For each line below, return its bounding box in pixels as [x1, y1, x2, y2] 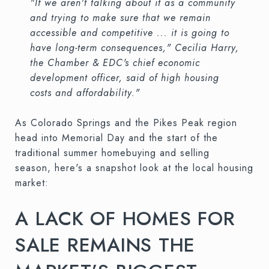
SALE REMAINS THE [15, 231, 195, 259]
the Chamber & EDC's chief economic [29, 55, 200, 70]
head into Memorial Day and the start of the [15, 130, 218, 145]
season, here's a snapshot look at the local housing [15, 160, 253, 175]
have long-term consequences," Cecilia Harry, [29, 40, 239, 55]
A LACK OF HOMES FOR [15, 204, 235, 232]
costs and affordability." [29, 85, 140, 100]
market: [15, 175, 52, 190]
